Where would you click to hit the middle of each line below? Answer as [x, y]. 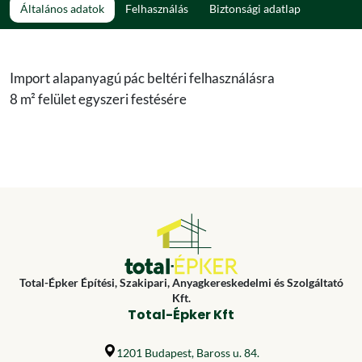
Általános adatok [62, 9]
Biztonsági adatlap [255, 9]
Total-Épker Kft [181, 315]
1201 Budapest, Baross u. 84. [187, 353]
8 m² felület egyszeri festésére [98, 99]
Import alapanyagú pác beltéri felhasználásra [142, 78]
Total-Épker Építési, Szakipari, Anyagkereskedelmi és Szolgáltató [181, 283]
